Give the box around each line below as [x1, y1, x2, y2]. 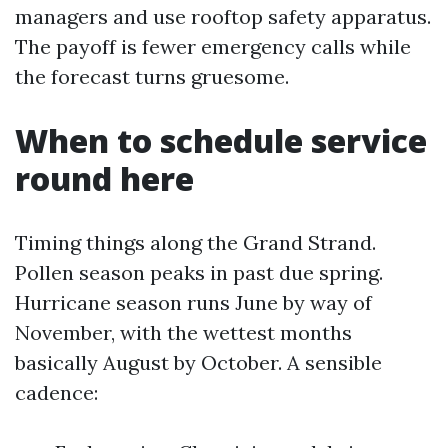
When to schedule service [15, 119, 427, 162]
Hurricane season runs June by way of [15, 290, 372, 315]
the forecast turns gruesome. [15, 64, 289, 89]
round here [15, 157, 194, 200]
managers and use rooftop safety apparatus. [15, 4, 431, 29]
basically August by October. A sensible [15, 350, 382, 375]
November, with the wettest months [15, 320, 352, 345]
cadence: [15, 380, 98, 405]
